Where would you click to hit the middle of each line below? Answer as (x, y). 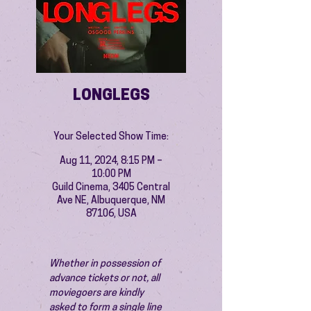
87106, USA (111, 214)
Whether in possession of (106, 264)
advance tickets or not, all (106, 279)
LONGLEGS (111, 96)
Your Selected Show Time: (111, 137)
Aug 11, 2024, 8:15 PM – (111, 161)
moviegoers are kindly (98, 293)
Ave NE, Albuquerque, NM (111, 201)
